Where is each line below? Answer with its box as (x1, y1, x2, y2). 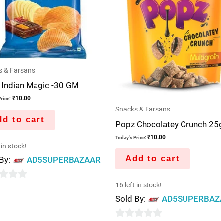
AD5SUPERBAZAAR (26, 155, 101, 165)
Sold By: (115, 194, 147, 204)
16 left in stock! (115, 181, 162, 189)
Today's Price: (115, 135, 146, 141)
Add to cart (125, 153, 180, 163)
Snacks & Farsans (115, 105, 170, 113)
